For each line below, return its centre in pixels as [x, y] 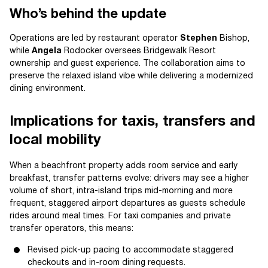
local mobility [55, 141]
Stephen [199, 39]
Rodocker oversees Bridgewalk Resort [139, 51]
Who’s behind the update [88, 14]
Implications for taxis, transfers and [133, 122]
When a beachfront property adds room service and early [124, 166]
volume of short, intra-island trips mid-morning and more [121, 191]
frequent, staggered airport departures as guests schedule [127, 204]
